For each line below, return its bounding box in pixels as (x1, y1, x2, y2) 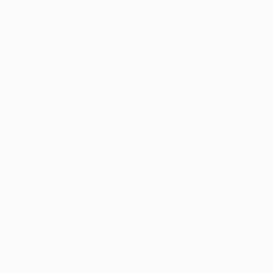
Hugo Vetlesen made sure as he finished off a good (15, 181, 249, 192)
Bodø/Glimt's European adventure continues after (15, 108, 243, 119)
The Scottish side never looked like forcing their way (15, 220, 256, 231)
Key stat (15, 16, 51, 27)
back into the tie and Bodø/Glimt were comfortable (15, 235, 250, 246)
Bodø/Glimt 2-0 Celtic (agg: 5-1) (15, 58, 199, 73)
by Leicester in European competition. (15, 30, 187, 41)
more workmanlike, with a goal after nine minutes (15, 152, 239, 163)
